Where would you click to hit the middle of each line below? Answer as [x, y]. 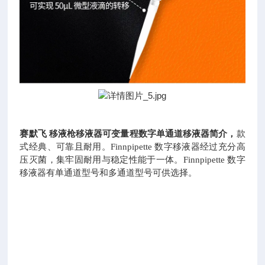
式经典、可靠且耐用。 [65, 146]
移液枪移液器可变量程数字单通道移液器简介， [143, 133]
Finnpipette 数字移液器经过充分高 [178, 146]
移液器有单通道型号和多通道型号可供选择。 [109, 172]
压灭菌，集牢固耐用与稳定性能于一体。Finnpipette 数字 [132, 159]
